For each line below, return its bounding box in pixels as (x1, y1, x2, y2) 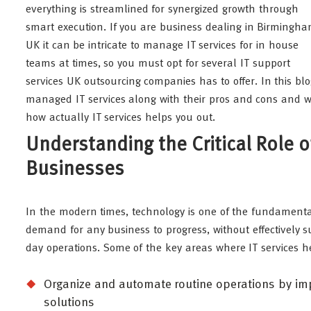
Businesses (26, 160, 124, 180)
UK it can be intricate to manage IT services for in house (26, 40, 299, 51)
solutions (44, 296, 94, 309)
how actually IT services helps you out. (26, 112, 215, 124)
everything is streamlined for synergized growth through (26, 4, 299, 15)
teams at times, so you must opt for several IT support (26, 58, 290, 69)
